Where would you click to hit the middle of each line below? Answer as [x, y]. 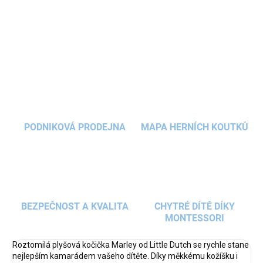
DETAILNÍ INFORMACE [48, 19]
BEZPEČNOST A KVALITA [75, 207]
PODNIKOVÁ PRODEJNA [75, 127]
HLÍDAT [108, 45]
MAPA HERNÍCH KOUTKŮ [194, 127]
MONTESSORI [194, 218]
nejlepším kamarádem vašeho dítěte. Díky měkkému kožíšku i [125, 256]
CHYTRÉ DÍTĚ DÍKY [194, 207]
